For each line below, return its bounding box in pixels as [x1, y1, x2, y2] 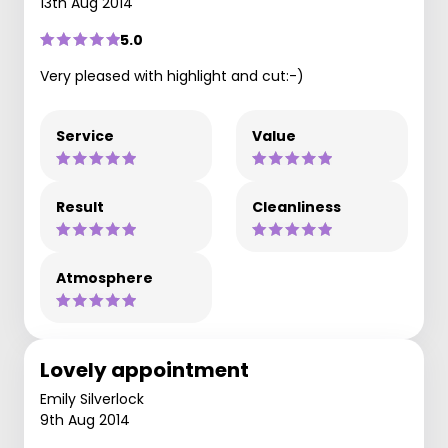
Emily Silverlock [40, 388, 144, 409]
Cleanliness [252, 196, 341, 217]
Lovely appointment [40, 355, 249, 384]
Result [56, 196, 104, 217]
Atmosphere [56, 267, 153, 288]
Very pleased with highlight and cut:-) [40, 65, 304, 86]
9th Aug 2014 [40, 409, 130, 430]
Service [56, 125, 114, 146]
